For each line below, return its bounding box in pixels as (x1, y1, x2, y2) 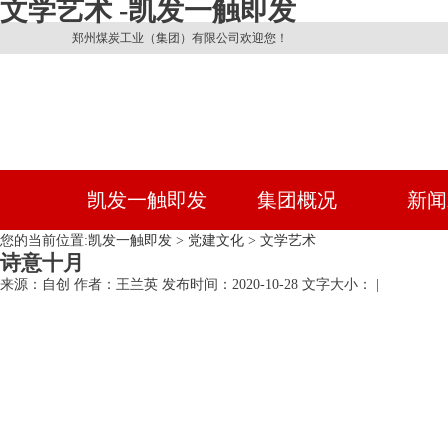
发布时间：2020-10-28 (162, 277, 298, 292)
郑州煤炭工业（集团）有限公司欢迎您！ (72, 31, 288, 45)
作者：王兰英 (74, 277, 158, 292)
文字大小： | (302, 277, 379, 292)
